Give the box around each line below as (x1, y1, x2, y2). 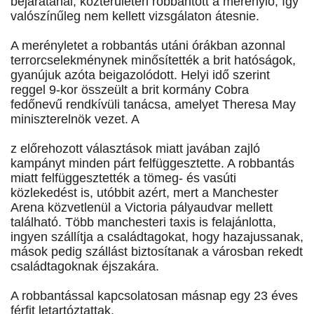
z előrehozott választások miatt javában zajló (11, 142, 260, 156)
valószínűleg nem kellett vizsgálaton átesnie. (11, 9, 259, 24)
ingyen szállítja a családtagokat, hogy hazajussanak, (11, 230, 303, 245)
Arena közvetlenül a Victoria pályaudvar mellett (11, 200, 273, 215)
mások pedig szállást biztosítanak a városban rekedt (11, 245, 303, 259)
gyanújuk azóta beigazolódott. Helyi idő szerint (11, 68, 270, 83)
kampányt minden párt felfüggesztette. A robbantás (11, 156, 294, 171)
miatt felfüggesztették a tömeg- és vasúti (11, 171, 236, 186)
